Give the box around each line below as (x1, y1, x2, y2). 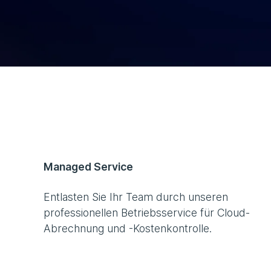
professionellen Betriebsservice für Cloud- (44, 206, 250, 220)
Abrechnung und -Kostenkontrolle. (44, 222, 212, 235)
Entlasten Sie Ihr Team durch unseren (44, 191, 228, 204)
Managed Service (44, 160, 133, 174)
